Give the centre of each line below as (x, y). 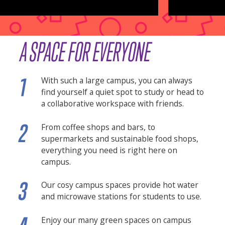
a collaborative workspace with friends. (113, 104)
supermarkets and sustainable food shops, (120, 138)
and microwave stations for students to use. (122, 197)
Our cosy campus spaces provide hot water (120, 185)
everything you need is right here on (109, 150)
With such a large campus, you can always (117, 81)
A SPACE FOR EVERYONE (86, 52)
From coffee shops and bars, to (98, 127)
